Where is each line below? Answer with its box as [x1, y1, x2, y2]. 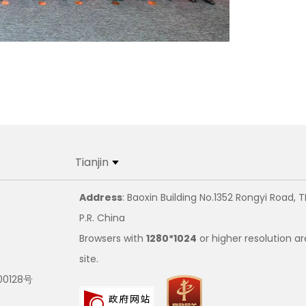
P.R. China [79, 210, 125, 225]
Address [79, 190, 122, 204]
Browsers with [79, 231, 146, 245]
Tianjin [75, 154, 109, 170]
